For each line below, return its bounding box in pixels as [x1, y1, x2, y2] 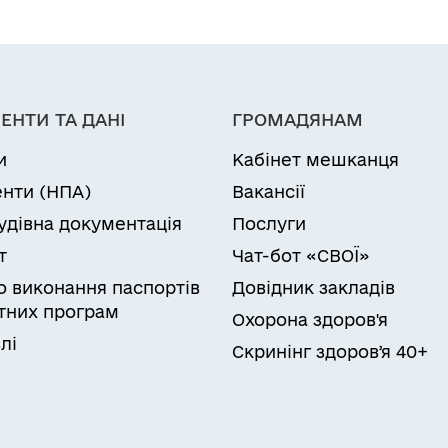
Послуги [232, 214, 306, 233]
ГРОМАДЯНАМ [232, 110, 363, 129]
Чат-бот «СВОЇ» [232, 246, 370, 265]
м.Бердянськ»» [34, 3, 276, 36]
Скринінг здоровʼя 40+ [232, 342, 428, 361]
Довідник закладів [232, 278, 395, 297]
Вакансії [232, 182, 305, 201]
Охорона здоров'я [232, 310, 388, 329]
